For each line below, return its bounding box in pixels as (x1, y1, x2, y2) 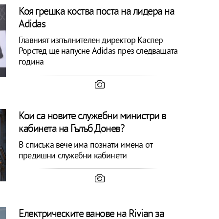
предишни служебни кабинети (19, 149, 127, 161)
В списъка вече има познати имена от (19, 138, 153, 150)
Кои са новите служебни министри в (19, 108, 166, 122)
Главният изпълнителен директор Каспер (19, 34, 163, 45)
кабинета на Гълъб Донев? (19, 121, 125, 135)
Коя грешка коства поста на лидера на (19, 3, 175, 18)
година (19, 55, 44, 67)
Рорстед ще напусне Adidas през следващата (19, 44, 178, 56)
